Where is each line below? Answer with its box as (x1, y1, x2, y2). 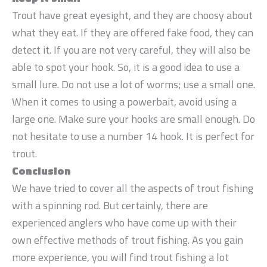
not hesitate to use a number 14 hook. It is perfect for (12, 128, 254, 145)
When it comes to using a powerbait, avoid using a (12, 94, 237, 110)
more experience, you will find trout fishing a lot (12, 249, 229, 266)
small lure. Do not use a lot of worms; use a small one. (12, 76, 255, 93)
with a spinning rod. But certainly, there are (12, 197, 208, 214)
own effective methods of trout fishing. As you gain (12, 232, 243, 249)
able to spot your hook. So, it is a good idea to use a (12, 59, 240, 76)
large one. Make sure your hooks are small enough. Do (12, 111, 255, 128)
